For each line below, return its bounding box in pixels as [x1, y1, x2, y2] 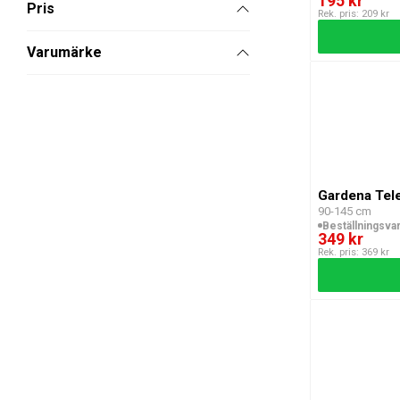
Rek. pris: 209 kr [318, 7, 390, 20]
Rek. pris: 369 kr [318, 246, 390, 258]
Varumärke [27, 44, 102, 62]
